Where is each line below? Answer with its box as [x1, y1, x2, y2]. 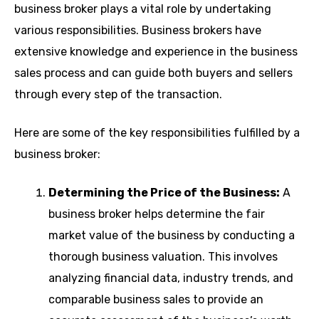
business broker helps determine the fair [48, 207, 265, 221]
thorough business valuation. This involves [48, 250, 278, 264]
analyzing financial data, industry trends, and [48, 271, 293, 286]
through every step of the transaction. [14, 88, 222, 102]
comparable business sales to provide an [48, 293, 263, 307]
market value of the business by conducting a [48, 229, 295, 243]
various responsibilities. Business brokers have [14, 23, 261, 38]
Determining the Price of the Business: [48, 186, 280, 200]
